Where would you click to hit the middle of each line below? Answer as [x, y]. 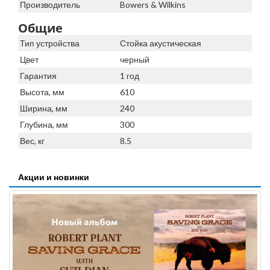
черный [135, 60]
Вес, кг [32, 141]
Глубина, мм [44, 125]
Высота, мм [42, 92]
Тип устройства [50, 43]
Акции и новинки [54, 177]
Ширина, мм [44, 108]
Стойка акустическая [161, 43]
